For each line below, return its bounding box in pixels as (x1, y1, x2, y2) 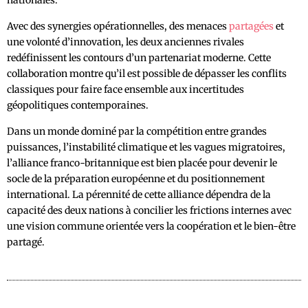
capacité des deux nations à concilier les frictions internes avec (7, 204, 291, 217)
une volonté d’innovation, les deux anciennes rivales (7, 36, 244, 49)
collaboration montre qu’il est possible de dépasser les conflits (7, 67, 287, 80)
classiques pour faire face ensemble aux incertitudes (7, 83, 244, 96)
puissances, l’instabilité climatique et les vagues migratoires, (7, 141, 285, 154)
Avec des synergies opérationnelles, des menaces (7, 20, 229, 33)
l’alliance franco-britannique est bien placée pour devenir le (7, 157, 277, 170)
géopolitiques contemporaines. (7, 99, 148, 112)
